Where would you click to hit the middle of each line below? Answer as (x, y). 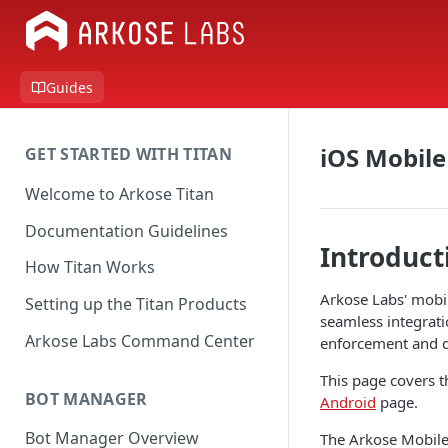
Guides (69, 87)
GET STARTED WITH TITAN (129, 154)
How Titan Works (90, 267)
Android (348, 402)
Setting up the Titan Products (136, 304)
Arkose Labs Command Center (140, 340)
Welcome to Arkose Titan (119, 193)
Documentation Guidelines (126, 230)
